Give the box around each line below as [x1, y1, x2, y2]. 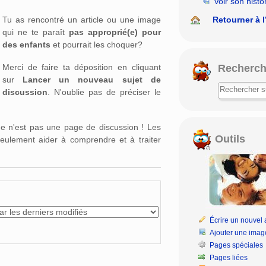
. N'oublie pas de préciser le [47, 87, 161, 97]
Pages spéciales [210, 240, 264, 249]
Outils [211, 132, 245, 145]
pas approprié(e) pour [68, 27, 161, 37]
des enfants [2, 39, 50, 49]
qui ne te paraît [2, 27, 69, 37]
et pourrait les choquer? [50, 39, 142, 49]
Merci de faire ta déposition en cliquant [2, 62, 161, 72]
